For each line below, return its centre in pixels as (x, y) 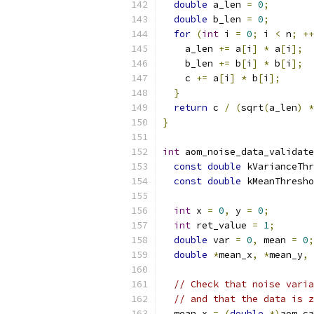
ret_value (221, 225)
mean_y (286, 255)
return (191, 108)
